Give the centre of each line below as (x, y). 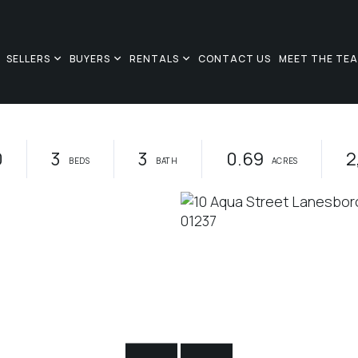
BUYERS (89, 59)
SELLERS (28, 59)
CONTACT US (234, 59)
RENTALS (154, 59)
